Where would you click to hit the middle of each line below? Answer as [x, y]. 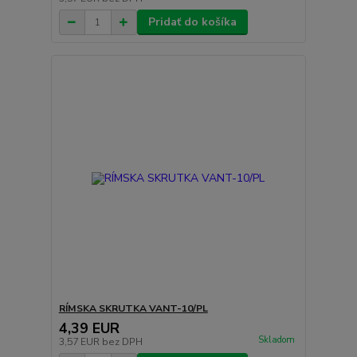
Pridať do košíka [192, 22]
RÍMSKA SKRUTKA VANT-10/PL [133, 308]
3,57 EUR [80, 341]
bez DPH [122, 341]
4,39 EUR [89, 328]
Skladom [276, 339]
